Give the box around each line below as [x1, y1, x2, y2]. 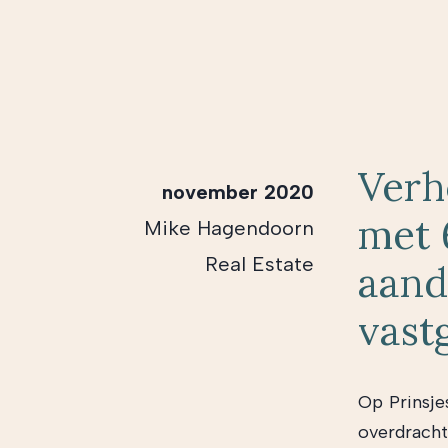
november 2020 [162, 180, 314, 204]
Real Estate [205, 252, 314, 276]
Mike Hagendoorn [144, 216, 314, 240]
